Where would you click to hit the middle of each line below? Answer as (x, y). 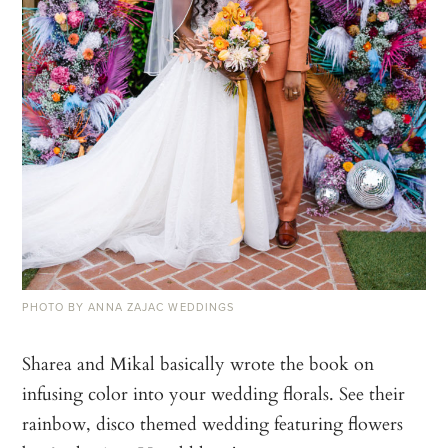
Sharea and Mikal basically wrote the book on (198, 363)
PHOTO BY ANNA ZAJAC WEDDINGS (128, 307)
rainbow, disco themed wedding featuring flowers (213, 423)
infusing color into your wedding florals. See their (214, 393)
